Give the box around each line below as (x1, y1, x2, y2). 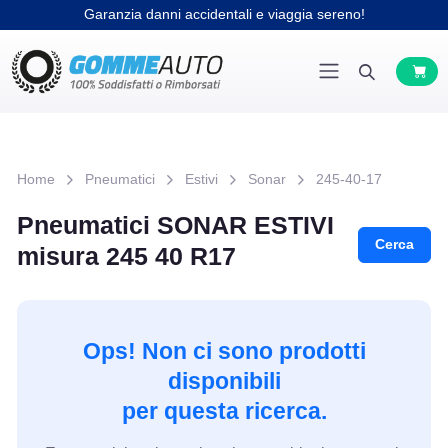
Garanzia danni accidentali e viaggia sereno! (83, 6, 365, 22)
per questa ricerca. (121, 397, 327, 424)
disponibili (167, 367, 281, 394)
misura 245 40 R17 (16, 241, 236, 270)
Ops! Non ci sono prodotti (82, 337, 366, 364)
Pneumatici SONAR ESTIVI (16, 210, 334, 239)
